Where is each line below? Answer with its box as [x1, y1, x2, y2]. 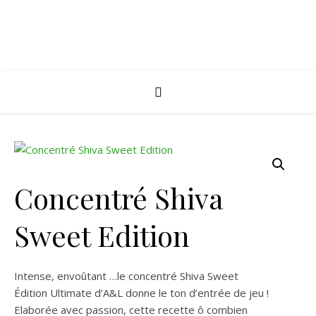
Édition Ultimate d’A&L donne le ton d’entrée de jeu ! [14, 286, 269, 300]
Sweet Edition [14, 217, 190, 254]
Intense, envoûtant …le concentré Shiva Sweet [14, 269, 238, 283]
